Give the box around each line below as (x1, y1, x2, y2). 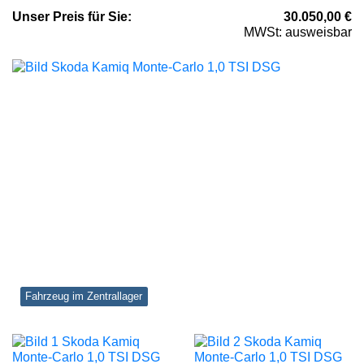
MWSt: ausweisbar (244, 25, 352, 40)
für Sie (84, 10, 128, 24)
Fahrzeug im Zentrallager (25, 290, 143, 303)
